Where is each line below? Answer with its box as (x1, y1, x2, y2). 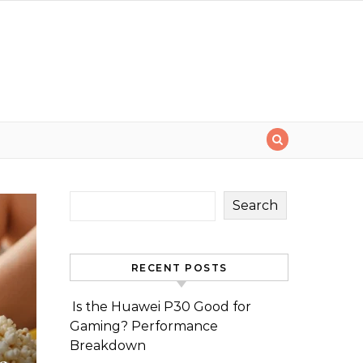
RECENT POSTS (130, 262, 228, 274)
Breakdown (70, 338, 146, 353)
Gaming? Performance (70, 318, 218, 334)
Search (233, 197, 278, 213)
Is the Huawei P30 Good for (72, 299, 251, 314)
